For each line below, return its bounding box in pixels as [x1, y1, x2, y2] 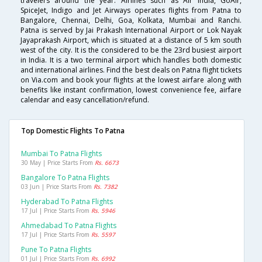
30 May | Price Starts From [21, 158, 95, 167]
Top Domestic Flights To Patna [21, 126, 125, 136]
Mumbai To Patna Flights [21, 149, 102, 159]
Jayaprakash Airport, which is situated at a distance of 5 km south [20, 35, 242, 46]
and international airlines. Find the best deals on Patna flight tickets [20, 65, 242, 75]
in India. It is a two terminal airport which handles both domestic [20, 55, 242, 65]
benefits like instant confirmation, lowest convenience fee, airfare [20, 85, 242, 95]
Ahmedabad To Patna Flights [21, 220, 116, 231]
